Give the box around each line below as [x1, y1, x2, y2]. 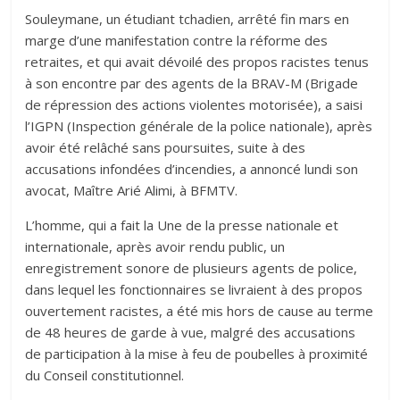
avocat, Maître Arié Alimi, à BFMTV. [25, 180, 238, 199]
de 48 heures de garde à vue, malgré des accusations [25, 322, 356, 341]
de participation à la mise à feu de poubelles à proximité [25, 344, 369, 362]
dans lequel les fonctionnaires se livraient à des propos [25, 279, 363, 298]
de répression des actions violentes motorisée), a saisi [25, 95, 363, 113]
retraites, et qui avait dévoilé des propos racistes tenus [25, 52, 370, 71]
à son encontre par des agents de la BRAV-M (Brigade [25, 73, 359, 92]
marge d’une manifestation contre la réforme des [25, 30, 329, 49]
